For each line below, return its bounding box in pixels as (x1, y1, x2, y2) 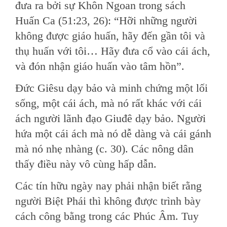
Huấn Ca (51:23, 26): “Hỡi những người (15, 14, 197, 27)
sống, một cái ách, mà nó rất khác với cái (15, 97, 202, 109)
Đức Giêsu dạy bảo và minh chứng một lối (15, 82, 208, 94)
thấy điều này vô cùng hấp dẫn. (15, 158, 157, 170)
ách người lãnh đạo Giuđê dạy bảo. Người (15, 112, 206, 125)
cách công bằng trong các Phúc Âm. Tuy (15, 210, 199, 222)
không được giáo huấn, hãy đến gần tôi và (15, 29, 205, 42)
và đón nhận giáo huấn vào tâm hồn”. (15, 60, 184, 72)
